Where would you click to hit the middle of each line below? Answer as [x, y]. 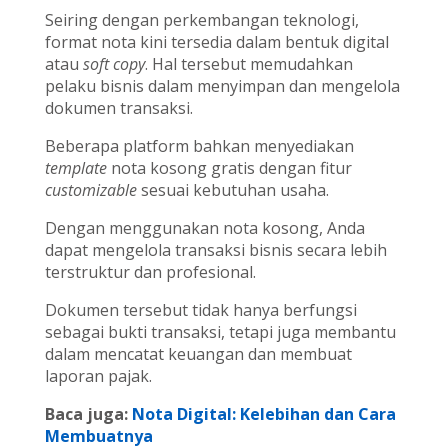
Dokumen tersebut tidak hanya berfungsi [200, 310]
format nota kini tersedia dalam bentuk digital [216, 42]
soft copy [113, 64]
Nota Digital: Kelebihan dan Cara [263, 414]
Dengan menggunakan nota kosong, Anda [204, 228]
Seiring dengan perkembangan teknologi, [201, 20]
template [75, 168]
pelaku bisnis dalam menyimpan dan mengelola [222, 86]
